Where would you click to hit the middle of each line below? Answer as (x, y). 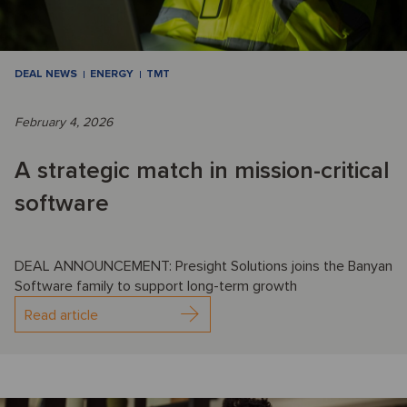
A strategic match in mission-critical (202, 171)
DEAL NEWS (46, 74)
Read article (61, 316)
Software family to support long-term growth (156, 287)
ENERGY (112, 74)
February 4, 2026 (64, 123)
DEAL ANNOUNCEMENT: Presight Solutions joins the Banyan (203, 267)
